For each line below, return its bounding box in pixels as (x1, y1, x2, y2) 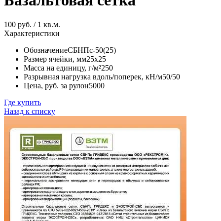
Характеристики (4, 29, 60, 37)
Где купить (4, 98, 41, 107)
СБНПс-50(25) (68, 45, 116, 54)
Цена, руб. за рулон (24, 81, 89, 90)
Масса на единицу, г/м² (24, 63, 101, 72)
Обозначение (24, 45, 68, 54)
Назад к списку (4, 107, 55, 115)
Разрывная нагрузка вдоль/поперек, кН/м (24, 72, 162, 81)
